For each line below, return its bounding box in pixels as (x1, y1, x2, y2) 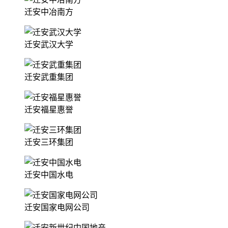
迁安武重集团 (24, 72, 73, 81)
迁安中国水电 (24, 170, 73, 179)
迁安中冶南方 (24, 7, 73, 16)
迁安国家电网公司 (24, 203, 90, 212)
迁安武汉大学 (24, 40, 73, 49)
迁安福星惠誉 (24, 105, 73, 114)
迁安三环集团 (24, 137, 73, 147)
